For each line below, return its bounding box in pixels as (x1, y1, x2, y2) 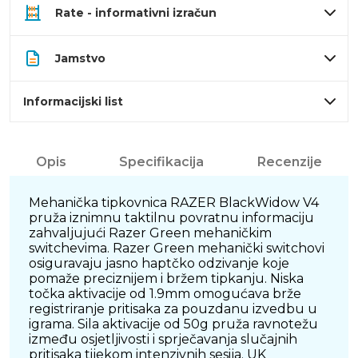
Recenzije (257, 154, 322, 170)
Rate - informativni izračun (55, 6, 217, 21)
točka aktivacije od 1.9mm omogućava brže (29, 286, 301, 302)
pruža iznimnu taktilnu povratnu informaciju (29, 210, 314, 226)
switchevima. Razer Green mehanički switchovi (29, 241, 324, 257)
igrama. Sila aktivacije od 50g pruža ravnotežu (29, 316, 318, 332)
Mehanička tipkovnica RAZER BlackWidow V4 (29, 195, 319, 211)
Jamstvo (55, 51, 105, 66)
